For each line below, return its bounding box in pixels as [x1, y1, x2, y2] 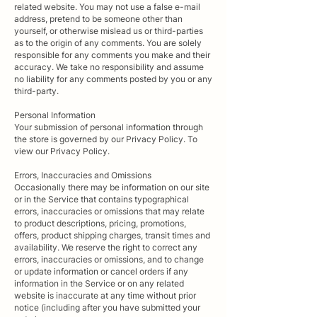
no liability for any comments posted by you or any [14, 73, 212, 84]
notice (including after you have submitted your [14, 301, 200, 313]
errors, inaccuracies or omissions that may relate [14, 205, 204, 217]
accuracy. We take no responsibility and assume [14, 61, 204, 72]
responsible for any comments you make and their [14, 49, 210, 60]
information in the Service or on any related [14, 277, 184, 289]
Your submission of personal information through [14, 121, 203, 132]
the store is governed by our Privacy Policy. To [14, 133, 197, 144]
